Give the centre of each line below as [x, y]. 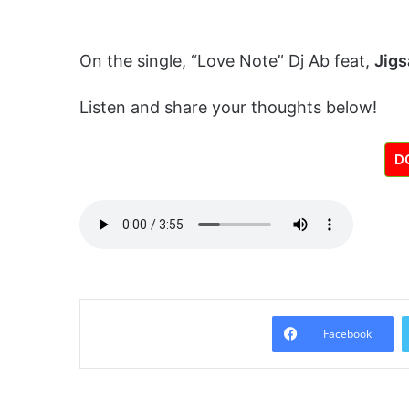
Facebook [347, 334]
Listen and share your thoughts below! [228, 108]
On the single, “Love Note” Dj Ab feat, [227, 61]
